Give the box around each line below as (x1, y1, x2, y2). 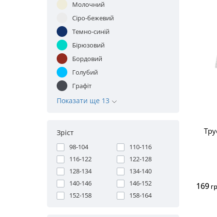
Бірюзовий (72, 40, 105, 49)
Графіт (72, 81, 92, 90)
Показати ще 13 (57, 96, 111, 106)
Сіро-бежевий (72, 13, 114, 22)
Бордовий (72, 54, 102, 63)
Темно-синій (72, 27, 109, 36)
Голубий (72, 67, 98, 77)
